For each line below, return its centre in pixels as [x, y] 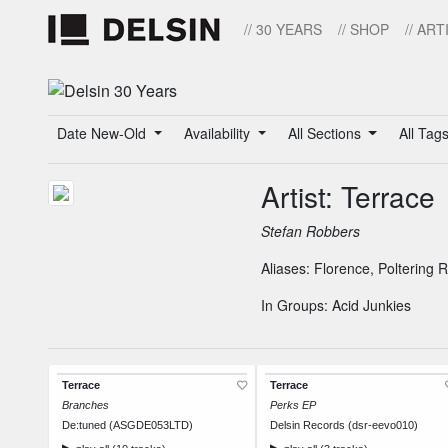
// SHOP [363, 29]
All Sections [326, 133]
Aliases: [287, 268]
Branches [85, 405]
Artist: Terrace [348, 196]
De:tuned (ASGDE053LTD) [127, 425]
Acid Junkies [371, 305]
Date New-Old [103, 133]
